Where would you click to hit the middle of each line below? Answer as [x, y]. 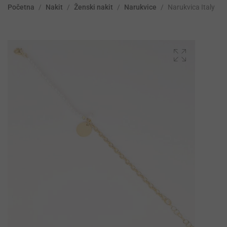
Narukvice [140, 7]
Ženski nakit [93, 7]
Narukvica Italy [191, 7]
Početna [21, 7]
